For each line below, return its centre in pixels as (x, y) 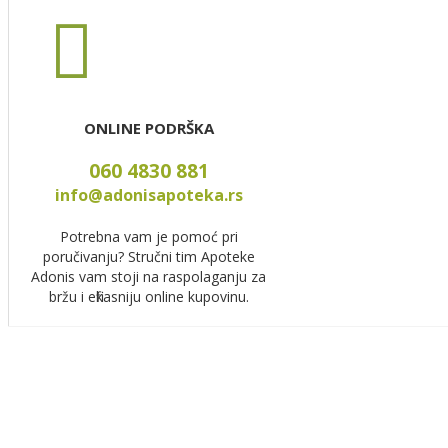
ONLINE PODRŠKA (148, 127)
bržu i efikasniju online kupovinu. (148, 296)
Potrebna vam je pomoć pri (148, 236)
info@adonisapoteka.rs (148, 194)
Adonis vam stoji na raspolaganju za (149, 276)
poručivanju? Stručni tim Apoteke (148, 256)
